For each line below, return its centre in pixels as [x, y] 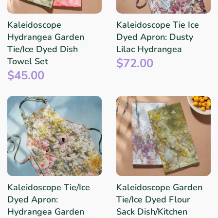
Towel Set [28, 62]
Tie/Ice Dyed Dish [43, 49]
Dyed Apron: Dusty [155, 37]
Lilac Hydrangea [149, 49]
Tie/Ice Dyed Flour [153, 200]
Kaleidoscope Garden [159, 188]
